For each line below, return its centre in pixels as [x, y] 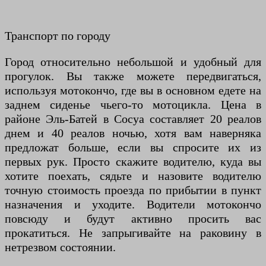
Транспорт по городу [58, 36]
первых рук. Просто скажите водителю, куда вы [133, 162]
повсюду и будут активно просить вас [133, 219]
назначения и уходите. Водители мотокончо [133, 205]
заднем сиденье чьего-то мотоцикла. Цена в [133, 105]
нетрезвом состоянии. [60, 247]
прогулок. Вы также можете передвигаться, [133, 76]
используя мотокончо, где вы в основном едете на [133, 91]
